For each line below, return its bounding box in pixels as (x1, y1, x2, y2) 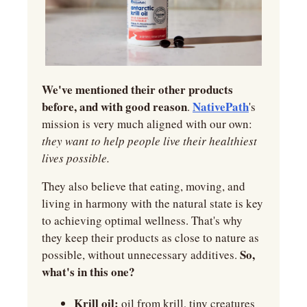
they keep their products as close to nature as (42, 230, 259, 246)
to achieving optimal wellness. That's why (42, 212, 243, 229)
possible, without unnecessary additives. (42, 247, 240, 263)
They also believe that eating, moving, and (42, 178, 245, 195)
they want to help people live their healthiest (42, 133, 257, 149)
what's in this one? (42, 263, 135, 281)
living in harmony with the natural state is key (42, 195, 263, 212)
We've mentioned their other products (42, 81, 233, 99)
